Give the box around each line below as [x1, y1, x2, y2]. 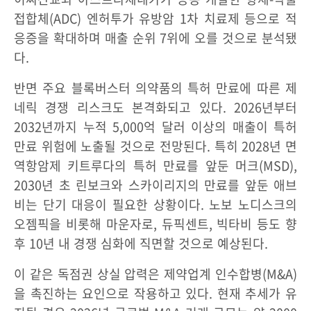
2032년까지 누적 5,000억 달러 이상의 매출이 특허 [14, 117, 297, 136]
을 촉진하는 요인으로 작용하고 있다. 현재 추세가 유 [14, 284, 297, 303]
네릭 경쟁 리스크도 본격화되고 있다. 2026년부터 [14, 98, 297, 117]
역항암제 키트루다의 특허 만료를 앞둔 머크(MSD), [14, 156, 297, 175]
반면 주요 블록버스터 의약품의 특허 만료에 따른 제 [14, 78, 297, 97]
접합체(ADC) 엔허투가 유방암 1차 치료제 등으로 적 [14, 9, 297, 28]
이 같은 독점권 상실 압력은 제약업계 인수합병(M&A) [14, 264, 297, 283]
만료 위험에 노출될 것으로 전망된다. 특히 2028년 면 [14, 137, 297, 155]
